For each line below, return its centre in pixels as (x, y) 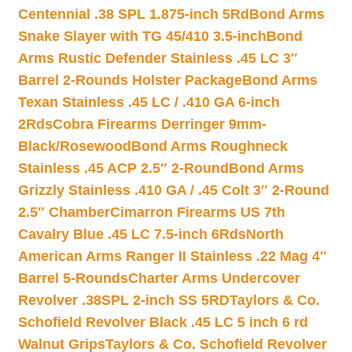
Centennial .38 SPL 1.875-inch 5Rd (133, 14)
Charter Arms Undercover (214, 278)
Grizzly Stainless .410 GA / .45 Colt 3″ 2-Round (173, 190)
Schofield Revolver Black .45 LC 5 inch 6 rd (163, 322)
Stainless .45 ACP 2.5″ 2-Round (123, 168)
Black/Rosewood (74, 146)
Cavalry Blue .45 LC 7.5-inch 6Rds (132, 234)
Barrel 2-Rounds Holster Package (130, 80)
